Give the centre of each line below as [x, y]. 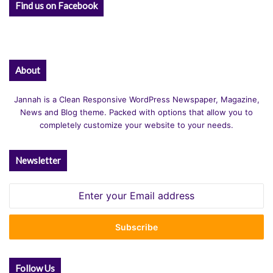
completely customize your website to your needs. [136, 125]
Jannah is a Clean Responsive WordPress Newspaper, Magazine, [136, 99]
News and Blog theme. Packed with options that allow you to [136, 112]
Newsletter [38, 160]
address [24, 228]
